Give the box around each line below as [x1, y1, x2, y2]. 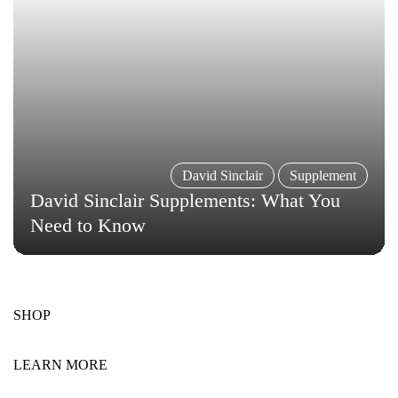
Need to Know [30, 213, 147, 236]
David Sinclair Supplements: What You [30, 188, 341, 211]
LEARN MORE [13, 356, 107, 372]
